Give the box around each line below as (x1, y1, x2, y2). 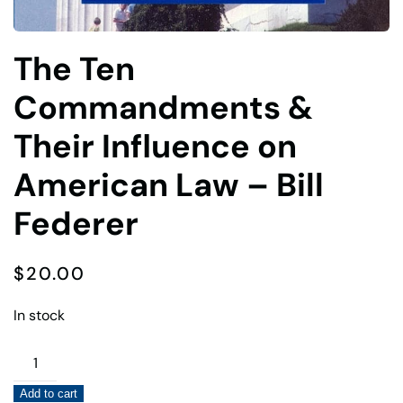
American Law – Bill (13, 163, 324, 206)
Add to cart (20, 386, 77, 400)
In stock (13, 305, 65, 325)
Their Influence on (13, 124, 297, 167)
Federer (13, 201, 139, 245)
